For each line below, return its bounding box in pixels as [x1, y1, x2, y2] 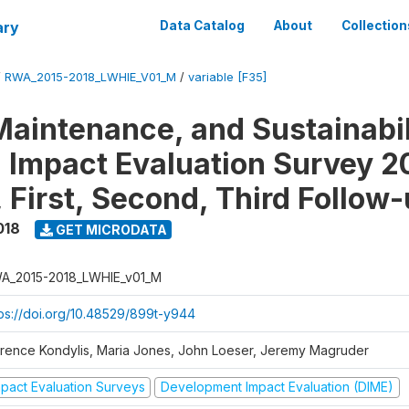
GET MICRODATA [52, 221, 167, 237]
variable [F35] [188, 70, 267, 84]
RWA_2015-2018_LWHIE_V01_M [5, 70, 176, 84]
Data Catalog [160, 18, 245, 33]
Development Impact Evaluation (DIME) [160, 379, 393, 394]
